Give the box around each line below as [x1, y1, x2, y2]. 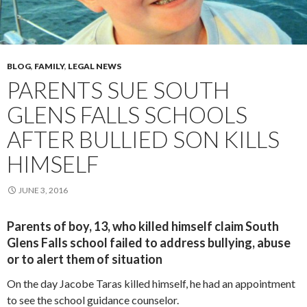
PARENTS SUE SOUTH [7, 75, 230, 103]
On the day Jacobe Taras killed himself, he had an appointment [7, 276, 295, 290]
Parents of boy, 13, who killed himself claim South [7, 218, 279, 234]
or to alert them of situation [7, 251, 162, 267]
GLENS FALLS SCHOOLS [7, 100, 247, 128]
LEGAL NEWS [68, 60, 121, 71]
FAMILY [34, 60, 64, 71]
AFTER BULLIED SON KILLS [7, 125, 280, 153]
